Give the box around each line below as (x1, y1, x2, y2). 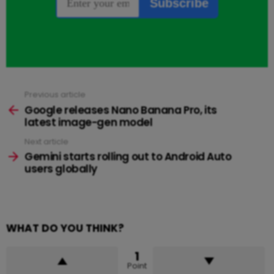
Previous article (24, 89, 86, 101)
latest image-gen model (24, 114, 153, 130)
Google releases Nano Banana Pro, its (24, 102, 217, 117)
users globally (24, 161, 98, 177)
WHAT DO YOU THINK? (6, 221, 124, 236)
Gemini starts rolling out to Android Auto (24, 149, 232, 165)
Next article (24, 135, 68, 147)
